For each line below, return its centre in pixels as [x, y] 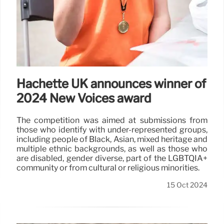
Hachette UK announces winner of [111, 84]
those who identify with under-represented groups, [112, 130]
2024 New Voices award [84, 98]
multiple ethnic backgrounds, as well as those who [112, 149]
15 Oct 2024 [187, 185]
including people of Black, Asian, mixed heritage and [112, 139]
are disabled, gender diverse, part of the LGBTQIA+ [112, 158]
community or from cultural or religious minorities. [108, 168]
